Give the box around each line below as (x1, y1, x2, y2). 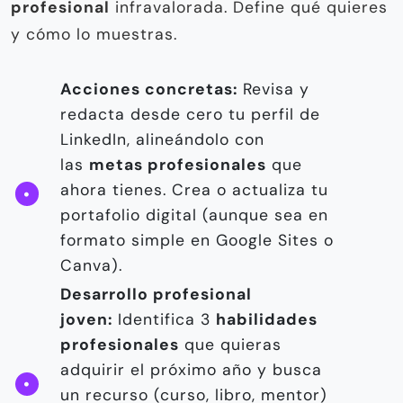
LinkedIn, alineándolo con (60, 130, 264, 150)
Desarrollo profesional (60, 284, 252, 305)
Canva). (60, 255, 122, 276)
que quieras (179, 335, 282, 355)
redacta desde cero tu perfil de (60, 104, 320, 125)
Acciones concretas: (60, 79, 237, 100)
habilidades (216, 309, 318, 330)
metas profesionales (89, 155, 266, 175)
